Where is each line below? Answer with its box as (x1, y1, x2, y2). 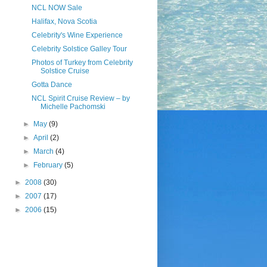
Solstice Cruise (41, 67, 90, 75)
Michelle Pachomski (41, 103, 106, 111)
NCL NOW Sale (32, 4, 83, 12)
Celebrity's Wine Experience (32, 31, 123, 39)
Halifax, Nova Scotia (32, 17, 98, 26)
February (33, 161, 64, 169)
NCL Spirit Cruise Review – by (32, 94, 131, 103)
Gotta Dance (32, 80, 73, 89)
